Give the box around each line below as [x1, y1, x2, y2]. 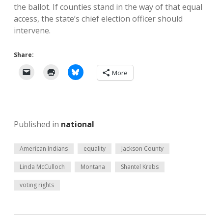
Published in [14, 119, 61, 130]
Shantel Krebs [121, 163, 159, 171]
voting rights [20, 181, 54, 189]
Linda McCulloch [20, 163, 65, 171]
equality [83, 144, 106, 153]
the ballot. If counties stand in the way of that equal [14, 1, 202, 12]
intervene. [14, 25, 51, 36]
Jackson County [121, 144, 164, 153]
